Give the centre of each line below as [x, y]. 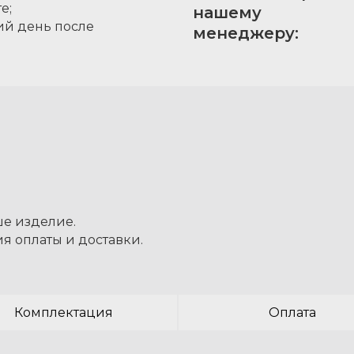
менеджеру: [246, 33]
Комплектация [63, 313]
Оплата [292, 313]
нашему [227, 13]
